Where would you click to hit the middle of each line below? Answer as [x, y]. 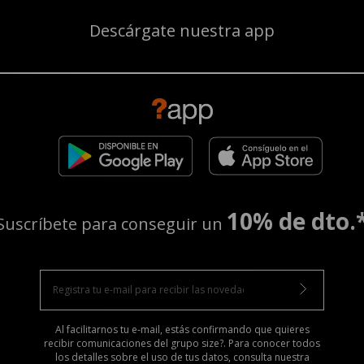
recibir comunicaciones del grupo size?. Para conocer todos [182, 343]
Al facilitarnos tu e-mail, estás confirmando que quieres [182, 329]
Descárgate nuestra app [182, 30]
